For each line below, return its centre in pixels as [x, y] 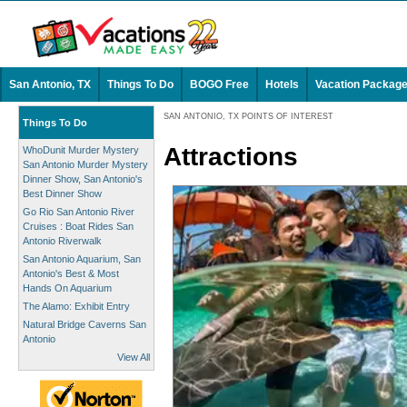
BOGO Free [219, 84]
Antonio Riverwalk [62, 241]
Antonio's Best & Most [71, 273]
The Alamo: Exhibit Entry [76, 306]
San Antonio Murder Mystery [85, 164]
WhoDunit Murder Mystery [81, 150]
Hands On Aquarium [67, 288]
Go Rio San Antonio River [79, 212]
